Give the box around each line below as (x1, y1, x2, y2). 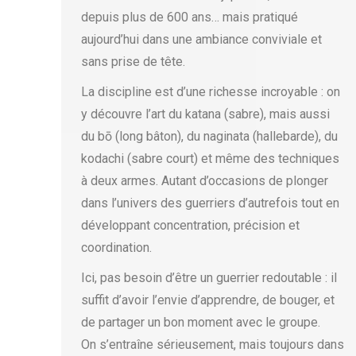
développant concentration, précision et (81, 218, 300, 233)
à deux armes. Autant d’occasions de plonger (81, 173, 328, 188)
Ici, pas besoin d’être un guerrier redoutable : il (81, 270, 337, 285)
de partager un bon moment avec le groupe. (81, 315, 320, 330)
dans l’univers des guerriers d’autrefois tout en (81, 195, 339, 211)
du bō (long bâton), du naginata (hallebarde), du (81, 129, 338, 144)
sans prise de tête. (81, 54, 185, 69)
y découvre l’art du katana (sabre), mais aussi (81, 106, 330, 122)
